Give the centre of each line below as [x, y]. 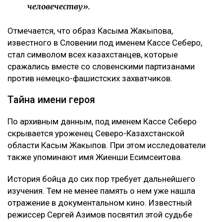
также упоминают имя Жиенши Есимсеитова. [95, 157]
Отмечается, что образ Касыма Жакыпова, [90, 30]
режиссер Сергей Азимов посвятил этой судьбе [100, 214]
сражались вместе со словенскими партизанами [101, 66]
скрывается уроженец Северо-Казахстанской [96, 133]
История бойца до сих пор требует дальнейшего [101, 179]
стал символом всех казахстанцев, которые [93, 54]
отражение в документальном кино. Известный [100, 202]
